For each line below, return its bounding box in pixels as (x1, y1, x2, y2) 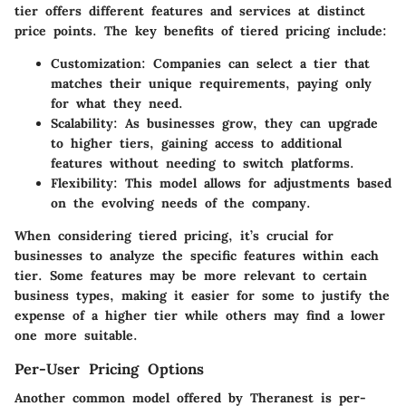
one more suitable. (14, 327, 138, 343)
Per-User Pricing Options (14, 360, 204, 378)
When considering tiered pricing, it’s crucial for (14, 227, 333, 244)
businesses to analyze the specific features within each (14, 247, 379, 264)
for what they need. (51, 95, 183, 111)
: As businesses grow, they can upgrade (113, 115, 378, 131)
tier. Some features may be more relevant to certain (14, 267, 367, 284)
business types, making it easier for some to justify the (14, 287, 390, 304)
